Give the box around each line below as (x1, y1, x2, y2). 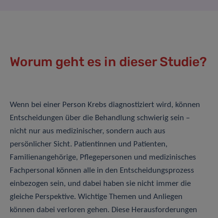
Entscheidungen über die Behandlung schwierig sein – (10, 114, 190, 123)
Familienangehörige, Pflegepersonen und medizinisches (10, 153, 196, 162)
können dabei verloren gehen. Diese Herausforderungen (10, 206, 197, 215)
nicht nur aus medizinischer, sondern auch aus (10, 127, 165, 136)
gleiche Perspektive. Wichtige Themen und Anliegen (10, 193, 182, 201)
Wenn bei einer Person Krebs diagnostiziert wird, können (10, 101, 200, 109)
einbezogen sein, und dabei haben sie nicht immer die (10, 180, 191, 188)
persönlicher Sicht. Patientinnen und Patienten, (10, 140, 167, 149)
